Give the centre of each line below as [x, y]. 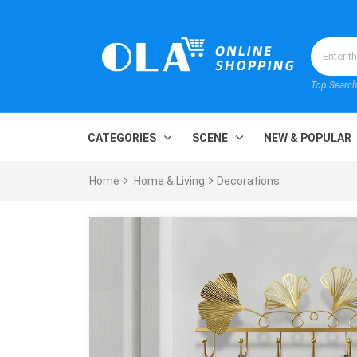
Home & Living [169, 181]
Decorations [248, 181]
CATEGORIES [122, 138]
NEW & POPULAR [308, 138]
